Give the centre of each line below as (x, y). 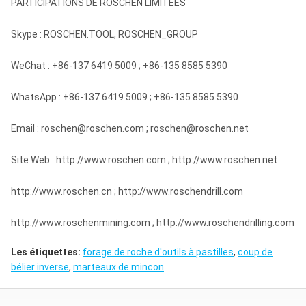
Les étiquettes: (46, 252)
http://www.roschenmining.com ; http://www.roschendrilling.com (153, 223)
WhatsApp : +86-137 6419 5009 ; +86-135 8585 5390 (125, 97)
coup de (255, 252)
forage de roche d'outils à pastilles (158, 252)
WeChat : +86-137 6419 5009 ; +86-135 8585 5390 (119, 66)
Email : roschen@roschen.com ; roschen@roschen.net (130, 128)
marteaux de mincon (119, 267)
